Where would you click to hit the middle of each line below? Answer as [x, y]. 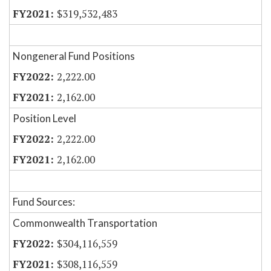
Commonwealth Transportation [85, 223]
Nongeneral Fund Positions [74, 56]
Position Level [44, 119]
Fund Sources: [44, 202]
